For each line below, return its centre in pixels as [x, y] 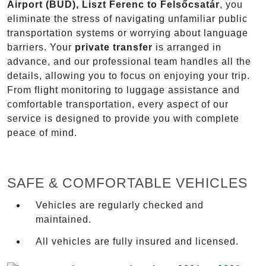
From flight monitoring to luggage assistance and [123, 90]
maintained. [64, 219]
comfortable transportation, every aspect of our [118, 104]
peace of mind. [42, 133]
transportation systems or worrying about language [128, 33]
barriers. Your [41, 47]
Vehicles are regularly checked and [120, 205]
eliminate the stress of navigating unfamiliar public [127, 19]
